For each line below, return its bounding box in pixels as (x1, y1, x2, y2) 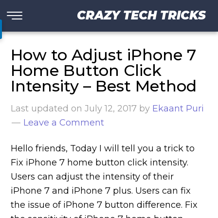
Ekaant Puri (152, 103, 204, 114)
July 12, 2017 (85, 103, 137, 114)
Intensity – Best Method (11, 76, 197, 95)
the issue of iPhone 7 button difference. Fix (11, 200, 198, 210)
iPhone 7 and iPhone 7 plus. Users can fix (11, 185, 191, 196)
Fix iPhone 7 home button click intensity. (11, 157, 189, 168)
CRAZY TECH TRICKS (77, 8, 206, 22)
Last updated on (11, 103, 85, 114)
